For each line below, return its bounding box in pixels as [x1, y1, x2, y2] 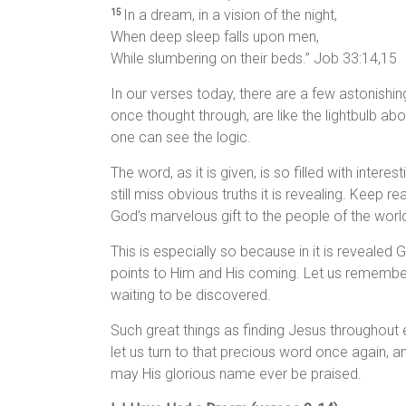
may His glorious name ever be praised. [111, 365, 362, 383]
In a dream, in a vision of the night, [123, 6, 337, 24]
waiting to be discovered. [111, 286, 271, 304]
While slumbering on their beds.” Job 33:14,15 [111, 50, 397, 68]
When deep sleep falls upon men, [111, 28, 319, 46]
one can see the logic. [111, 129, 251, 147]
